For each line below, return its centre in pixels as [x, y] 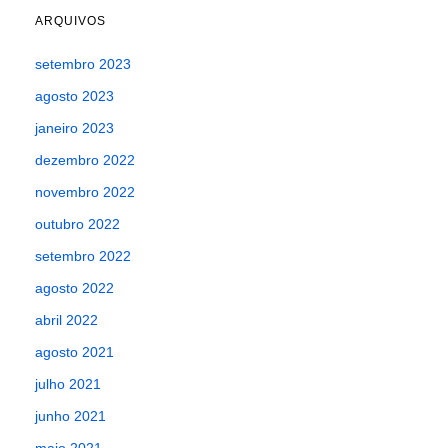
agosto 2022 [74, 288]
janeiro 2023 [74, 128]
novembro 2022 [85, 192]
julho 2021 [68, 384]
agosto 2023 [74, 96]
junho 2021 [70, 416]
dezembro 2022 [85, 160]
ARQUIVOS [70, 21]
